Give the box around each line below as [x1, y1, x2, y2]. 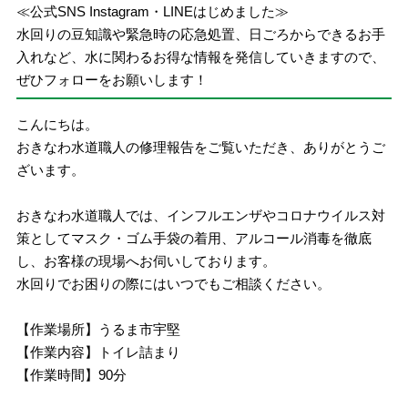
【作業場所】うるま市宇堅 [16, 321, 181, 337]
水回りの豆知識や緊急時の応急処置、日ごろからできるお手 [16, 25, 386, 42]
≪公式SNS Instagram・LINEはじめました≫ [16, 3, 290, 19]
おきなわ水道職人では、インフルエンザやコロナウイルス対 [16, 208, 386, 223]
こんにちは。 [16, 117, 99, 132]
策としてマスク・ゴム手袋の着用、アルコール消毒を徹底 [16, 230, 372, 246]
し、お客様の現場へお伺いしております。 [16, 253, 277, 269]
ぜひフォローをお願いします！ [16, 71, 209, 87]
